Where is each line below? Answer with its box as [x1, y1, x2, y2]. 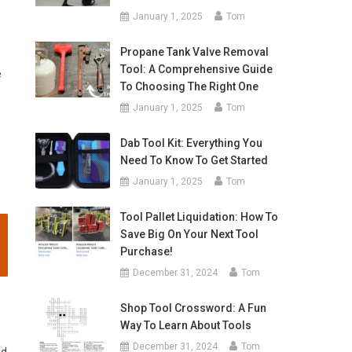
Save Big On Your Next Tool [119, 228, 258, 240]
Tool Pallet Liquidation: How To [119, 211, 278, 223]
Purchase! [119, 245, 173, 258]
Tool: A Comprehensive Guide [119, 63, 273, 75]
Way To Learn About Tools [119, 319, 251, 332]
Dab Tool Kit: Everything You [119, 137, 262, 149]
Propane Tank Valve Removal [119, 46, 269, 58]
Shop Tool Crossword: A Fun [119, 302, 266, 314]
